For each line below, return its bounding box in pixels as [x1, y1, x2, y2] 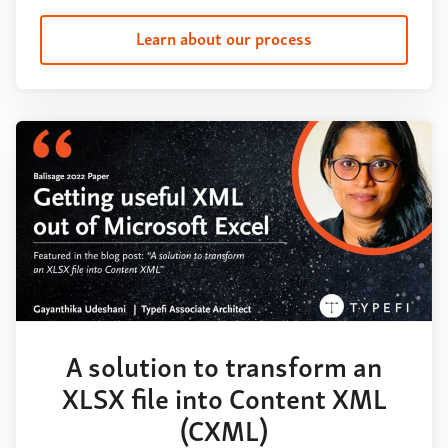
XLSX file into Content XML [61, 374, 387, 420]
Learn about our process [136, 24, 312, 52]
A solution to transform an [66, 342, 382, 388]
